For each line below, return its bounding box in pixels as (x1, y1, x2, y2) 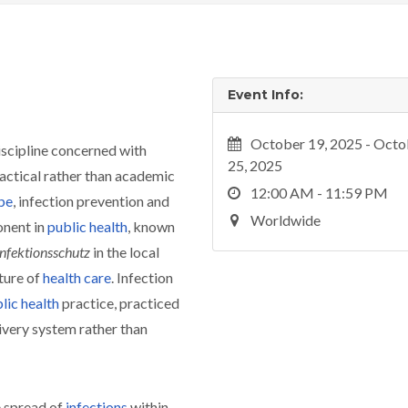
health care (43, 269, 111, 286)
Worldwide (248, 211, 321, 229)
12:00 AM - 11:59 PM (248, 184, 389, 201)
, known (127, 218, 175, 235)
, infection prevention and (13, 192, 169, 209)
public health (47, 218, 127, 235)
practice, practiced (62, 294, 179, 311)
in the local (93, 243, 159, 260)
